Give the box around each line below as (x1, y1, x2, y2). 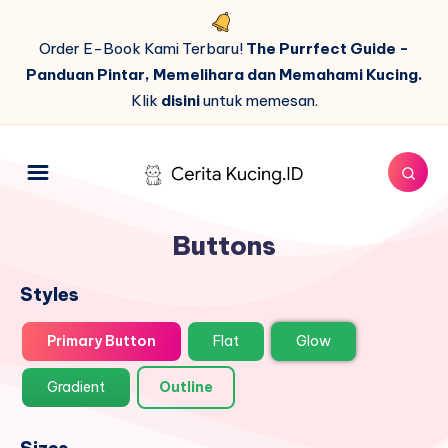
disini (160, 91, 200, 110)
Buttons (172, 228, 276, 262)
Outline (159, 378, 213, 397)
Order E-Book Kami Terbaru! (39, 39, 246, 58)
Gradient (47, 378, 105, 397)
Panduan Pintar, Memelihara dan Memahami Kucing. (25, 65, 423, 84)
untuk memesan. (199, 91, 318, 110)
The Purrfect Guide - (246, 39, 409, 58)
